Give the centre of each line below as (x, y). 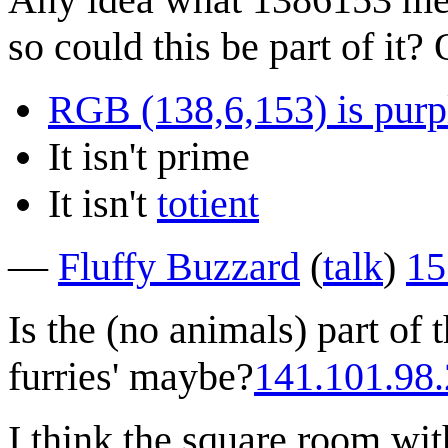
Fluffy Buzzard (179, 266)
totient (208, 203)
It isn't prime (149, 156)
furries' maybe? (131, 376)
